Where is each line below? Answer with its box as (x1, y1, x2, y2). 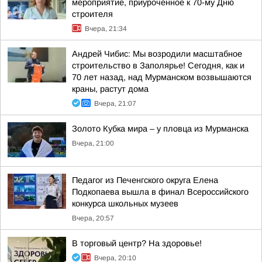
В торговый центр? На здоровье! (72, 239, 202, 248)
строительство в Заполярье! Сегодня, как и (72, 61, 244, 70)
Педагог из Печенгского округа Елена (72, 175, 218, 185)
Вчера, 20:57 (72, 214, 114, 222)
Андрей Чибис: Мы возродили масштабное (72, 49, 242, 58)
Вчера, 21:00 (72, 139, 114, 147)
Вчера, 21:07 (94, 99, 136, 108)
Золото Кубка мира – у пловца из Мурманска (72, 124, 249, 133)
